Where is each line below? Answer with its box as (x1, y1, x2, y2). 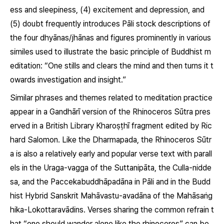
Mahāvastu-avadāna (80, 191, 151, 200)
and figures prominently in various (96, 33, 211, 42)
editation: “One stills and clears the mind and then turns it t (10, 61, 213, 70)
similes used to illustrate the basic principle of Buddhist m (10, 47, 211, 56)
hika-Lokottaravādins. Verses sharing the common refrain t (10, 205, 214, 214)
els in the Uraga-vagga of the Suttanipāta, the (10, 163, 170, 172)
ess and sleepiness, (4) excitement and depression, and (10, 5, 204, 14)
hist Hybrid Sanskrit (10, 191, 78, 200)
